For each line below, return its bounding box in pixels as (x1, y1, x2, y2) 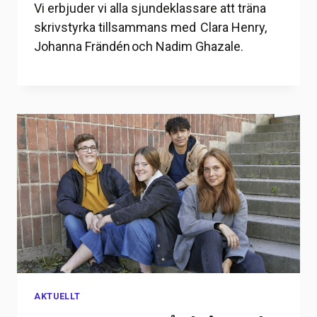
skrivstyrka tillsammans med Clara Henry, (34, 20, 267, 35)
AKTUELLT (34, 291, 81, 302)
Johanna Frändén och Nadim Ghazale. (34, 39, 243, 54)
